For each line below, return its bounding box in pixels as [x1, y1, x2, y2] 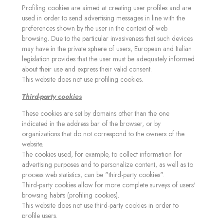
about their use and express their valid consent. [22, 64, 152, 74]
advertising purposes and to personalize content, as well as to [22, 160, 193, 169]
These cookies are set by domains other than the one [22, 109, 169, 118]
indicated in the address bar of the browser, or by [22, 119, 161, 128]
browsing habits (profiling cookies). [22, 190, 119, 200]
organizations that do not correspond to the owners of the [22, 129, 184, 139]
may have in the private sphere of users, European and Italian [22, 44, 192, 54]
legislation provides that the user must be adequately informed [22, 54, 195, 64]
